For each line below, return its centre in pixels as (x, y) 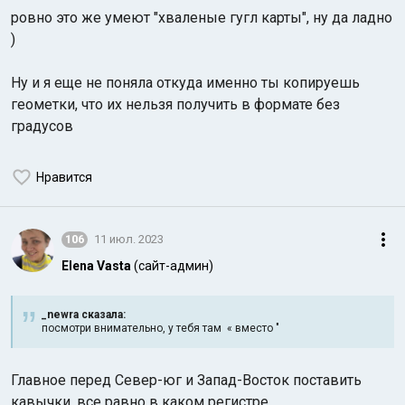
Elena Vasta (96, 265)
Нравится (64, 177)
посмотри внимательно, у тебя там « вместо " (160, 328)
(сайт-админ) (174, 265)
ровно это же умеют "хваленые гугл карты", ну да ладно (202, 17)
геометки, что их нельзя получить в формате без (175, 104)
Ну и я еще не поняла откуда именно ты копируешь (185, 82)
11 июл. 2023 (129, 240)
